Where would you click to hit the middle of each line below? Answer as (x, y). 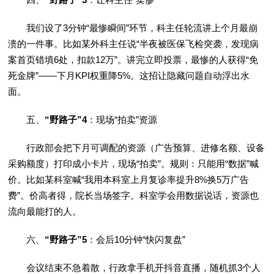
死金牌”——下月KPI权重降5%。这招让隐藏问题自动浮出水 (129, 76)
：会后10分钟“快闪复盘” (136, 240)
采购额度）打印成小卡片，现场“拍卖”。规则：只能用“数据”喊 (134, 164)
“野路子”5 (66, 240)
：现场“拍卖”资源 (122, 120)
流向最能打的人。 (45, 212)
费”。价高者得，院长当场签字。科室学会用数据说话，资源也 (134, 196)
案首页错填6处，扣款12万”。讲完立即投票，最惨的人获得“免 (133, 60)
